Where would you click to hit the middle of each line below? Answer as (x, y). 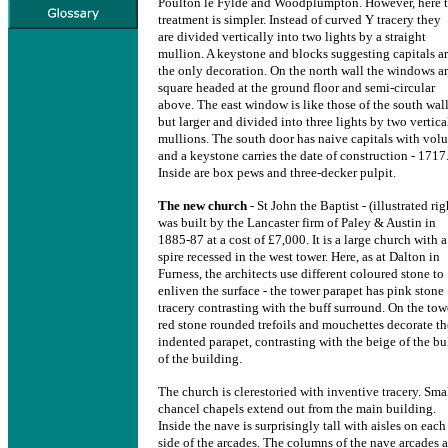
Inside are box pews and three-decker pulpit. (277, 172)
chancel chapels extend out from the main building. (297, 408)
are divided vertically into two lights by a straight (292, 36)
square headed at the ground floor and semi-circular (296, 87)
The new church (202, 205)
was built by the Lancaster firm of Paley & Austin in (297, 222)
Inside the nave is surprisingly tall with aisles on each (302, 425)
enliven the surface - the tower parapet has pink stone (301, 290)
